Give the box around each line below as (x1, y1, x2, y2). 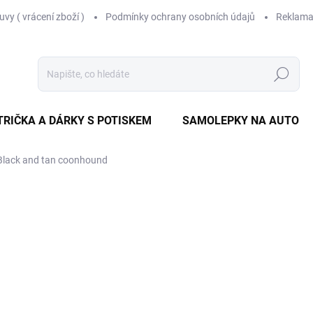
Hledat (267, 68, 296, 80)
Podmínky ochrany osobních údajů (105, 11, 255, 22)
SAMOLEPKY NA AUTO (182, 114, 299, 127)
